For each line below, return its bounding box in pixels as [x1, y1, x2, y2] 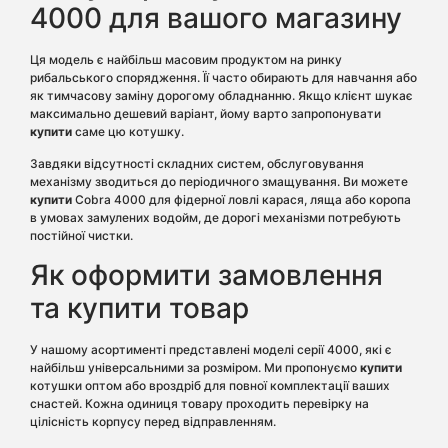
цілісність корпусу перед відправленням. [30, 414, 276, 430]
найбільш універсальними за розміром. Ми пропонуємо [30, 360, 360, 376]
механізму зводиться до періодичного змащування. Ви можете [30, 173, 408, 189]
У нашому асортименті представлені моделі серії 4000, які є [30, 342, 392, 358]
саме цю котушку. [72, 123, 184, 139]
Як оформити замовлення [30, 258, 383, 293]
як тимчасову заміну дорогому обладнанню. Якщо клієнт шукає [30, 87, 413, 103]
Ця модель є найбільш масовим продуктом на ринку [30, 51, 342, 67]
